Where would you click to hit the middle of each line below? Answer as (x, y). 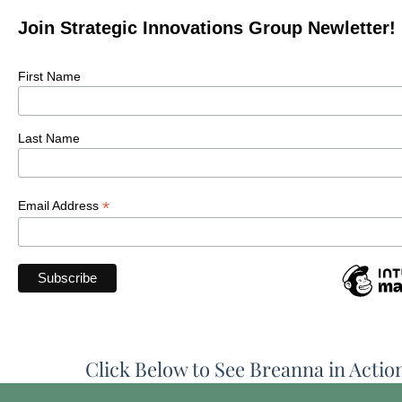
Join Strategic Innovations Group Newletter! (207, 28)
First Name (49, 76)
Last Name (49, 138)
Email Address (60, 205)
